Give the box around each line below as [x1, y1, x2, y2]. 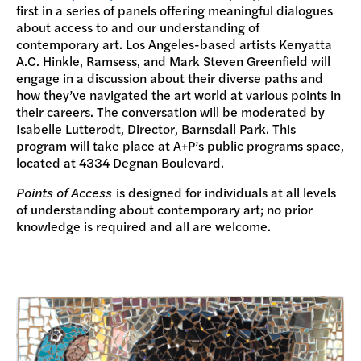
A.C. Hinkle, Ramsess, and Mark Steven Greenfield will [16, 52, 330, 71]
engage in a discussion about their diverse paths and [16, 68, 323, 88]
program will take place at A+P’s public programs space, [16, 136, 344, 156]
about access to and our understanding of [16, 18, 259, 37]
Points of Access [16, 183, 112, 202]
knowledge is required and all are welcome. [16, 217, 271, 236]
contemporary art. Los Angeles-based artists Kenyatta [16, 35, 332, 54]
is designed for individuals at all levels [112, 183, 336, 202]
